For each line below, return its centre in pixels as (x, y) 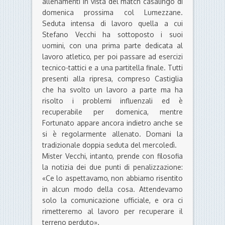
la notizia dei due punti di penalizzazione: (113, 167)
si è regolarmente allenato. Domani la (113, 134)
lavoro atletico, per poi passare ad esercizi (113, 57)
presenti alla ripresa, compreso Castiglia (113, 79)
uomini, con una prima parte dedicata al (113, 46)
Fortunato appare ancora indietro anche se (113, 123)
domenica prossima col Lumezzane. (113, 13)
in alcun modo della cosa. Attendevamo (113, 189)
